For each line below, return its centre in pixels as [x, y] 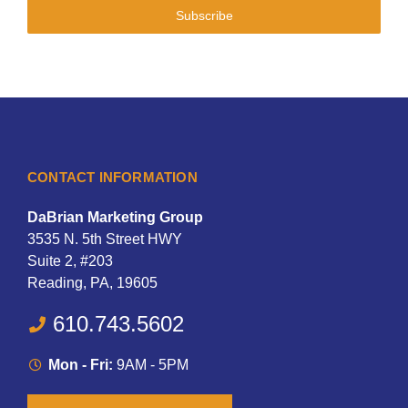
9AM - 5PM [150, 365]
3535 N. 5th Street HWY [105, 240]
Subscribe [204, 16]
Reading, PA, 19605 [92, 283]
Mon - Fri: [80, 365]
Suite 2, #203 [70, 261]
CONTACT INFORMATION [112, 178]
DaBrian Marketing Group [115, 218]
